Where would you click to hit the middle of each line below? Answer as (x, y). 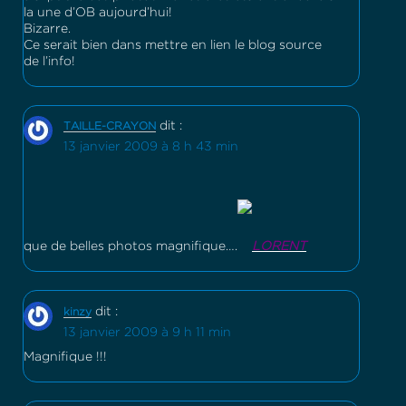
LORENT (279, 247)
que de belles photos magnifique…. (130, 247)
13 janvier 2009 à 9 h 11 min (147, 333)
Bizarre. (47, 29)
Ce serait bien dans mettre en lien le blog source (173, 45)
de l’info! (49, 61)
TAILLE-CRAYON (110, 127)
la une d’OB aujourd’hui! (98, 12)
